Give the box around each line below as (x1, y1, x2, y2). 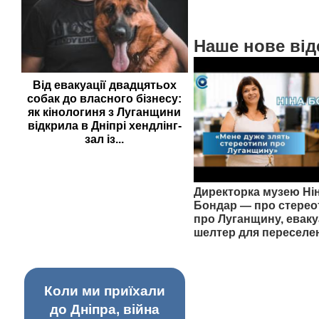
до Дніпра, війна (49, 301, 159, 317)
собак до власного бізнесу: (27, 92, 182, 105)
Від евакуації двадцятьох (32, 78, 177, 91)
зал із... (85, 132, 125, 145)
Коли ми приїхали (43, 283, 165, 298)
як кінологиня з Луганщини (28, 105, 182, 118)
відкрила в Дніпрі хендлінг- (27, 119, 182, 132)
